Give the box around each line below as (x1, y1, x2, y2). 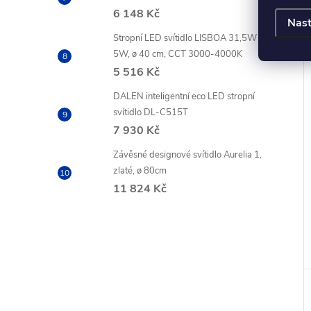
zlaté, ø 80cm (113, 165, 167, 177)
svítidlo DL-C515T (113, 106, 188, 119)
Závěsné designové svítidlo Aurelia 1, (113, 149, 262, 161)
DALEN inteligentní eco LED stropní (113, 90, 255, 103)
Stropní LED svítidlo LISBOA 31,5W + (113, 32, 264, 44)
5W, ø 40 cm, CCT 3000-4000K (113, 48, 242, 60)
